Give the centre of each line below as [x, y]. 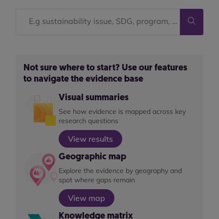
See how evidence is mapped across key [122, 111]
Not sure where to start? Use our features [105, 68]
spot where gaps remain [97, 180]
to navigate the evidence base [83, 79]
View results [91, 139]
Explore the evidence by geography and [120, 170]
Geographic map [92, 157]
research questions [88, 120]
